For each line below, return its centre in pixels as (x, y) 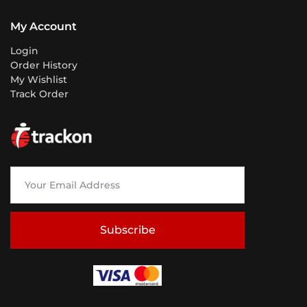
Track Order (39, 94)
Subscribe (127, 230)
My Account (44, 27)
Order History (44, 65)
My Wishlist (39, 80)
